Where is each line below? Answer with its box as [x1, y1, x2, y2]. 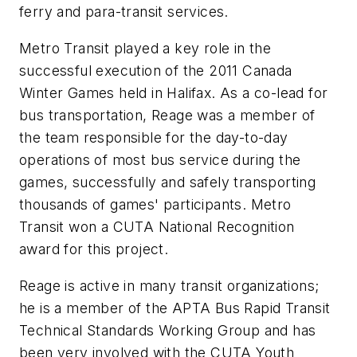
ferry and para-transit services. [19, 3, 229, 21]
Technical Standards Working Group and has [19, 321, 316, 339]
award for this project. [19, 241, 169, 258]
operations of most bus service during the [19, 151, 301, 169]
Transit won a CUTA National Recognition [19, 218, 295, 236]
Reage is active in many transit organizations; [19, 277, 320, 294]
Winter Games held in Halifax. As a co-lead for [19, 84, 328, 102]
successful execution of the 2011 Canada [19, 62, 292, 80]
